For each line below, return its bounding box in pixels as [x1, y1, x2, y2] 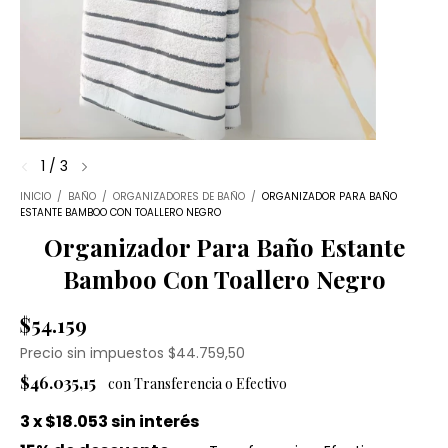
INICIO [20, 188, 51, 204]
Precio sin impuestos [20, 342, 168, 363]
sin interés [111, 409, 199, 433]
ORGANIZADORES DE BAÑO [113, 188, 245, 204]
